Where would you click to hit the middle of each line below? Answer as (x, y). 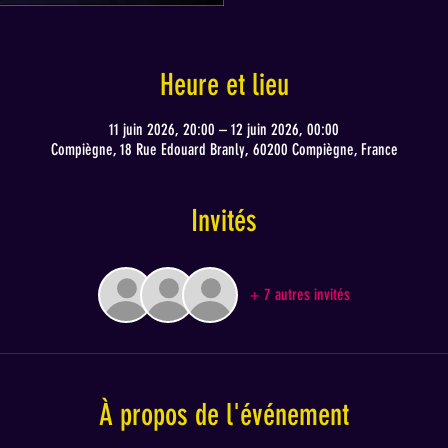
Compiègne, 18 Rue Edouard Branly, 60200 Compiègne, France (224, 150)
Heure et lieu (224, 85)
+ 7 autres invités (300, 295)
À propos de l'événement (224, 415)
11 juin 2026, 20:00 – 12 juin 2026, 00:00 (224, 130)
